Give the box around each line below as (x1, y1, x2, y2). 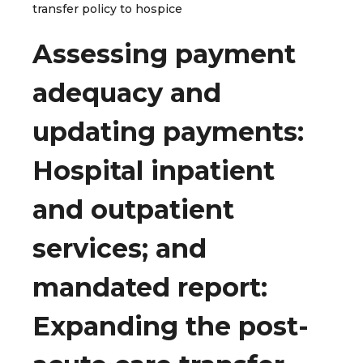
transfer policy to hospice (32, 2, 182, 16)
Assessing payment (32, 38, 296, 70)
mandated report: (32, 271, 267, 304)
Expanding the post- (32, 310, 309, 343)
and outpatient (32, 194, 234, 226)
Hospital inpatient (32, 155, 275, 187)
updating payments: (32, 116, 304, 148)
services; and (32, 233, 207, 265)
